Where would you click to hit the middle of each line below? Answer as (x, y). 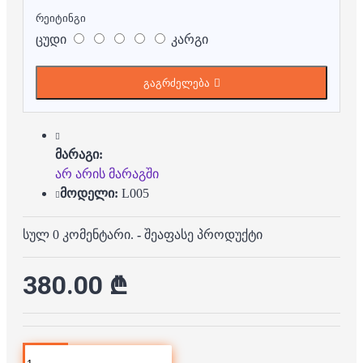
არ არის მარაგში (107, 173)
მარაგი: (79, 154)
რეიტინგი (61, 18)
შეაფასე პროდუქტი (203, 234)
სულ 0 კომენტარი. (78, 234)
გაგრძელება (176, 83)
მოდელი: (89, 193)
